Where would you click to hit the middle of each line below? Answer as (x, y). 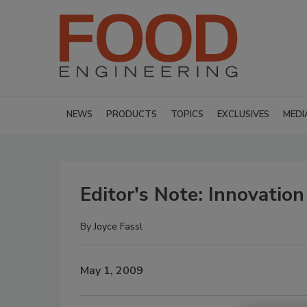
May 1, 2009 (112, 270)
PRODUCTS (132, 114)
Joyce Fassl (118, 226)
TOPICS (187, 114)
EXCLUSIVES (243, 114)
